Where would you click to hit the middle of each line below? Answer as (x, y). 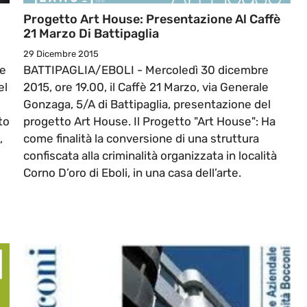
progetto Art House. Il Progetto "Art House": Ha (149, 122)
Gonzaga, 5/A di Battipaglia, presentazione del (147, 105)
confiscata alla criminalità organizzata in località (150, 156)
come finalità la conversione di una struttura (141, 139)
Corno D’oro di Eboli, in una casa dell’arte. (132, 173)
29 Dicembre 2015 (61, 54)
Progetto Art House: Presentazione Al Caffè (152, 20)
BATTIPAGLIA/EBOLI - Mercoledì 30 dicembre (146, 70)
